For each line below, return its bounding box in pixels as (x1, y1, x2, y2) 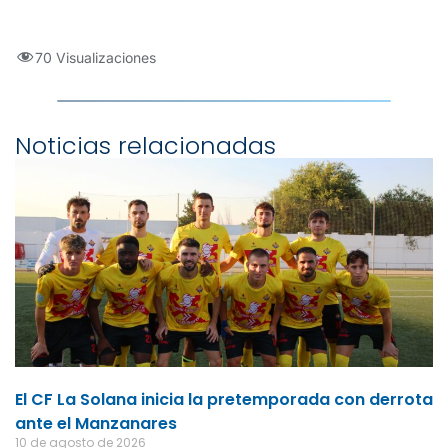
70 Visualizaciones (35, 48, 156, 66)
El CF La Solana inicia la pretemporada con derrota (15, 387, 433, 411)
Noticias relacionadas (15, 128, 276, 162)
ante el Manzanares (15, 411, 177, 435)
